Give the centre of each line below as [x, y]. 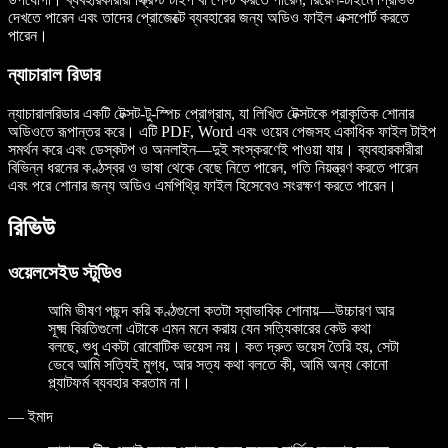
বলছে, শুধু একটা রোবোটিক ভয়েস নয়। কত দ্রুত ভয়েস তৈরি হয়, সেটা [223, 347]
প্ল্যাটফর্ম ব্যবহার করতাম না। [119, 383]
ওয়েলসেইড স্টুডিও [64, 272]
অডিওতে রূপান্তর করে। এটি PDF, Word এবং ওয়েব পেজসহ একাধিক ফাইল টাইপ [222, 131]
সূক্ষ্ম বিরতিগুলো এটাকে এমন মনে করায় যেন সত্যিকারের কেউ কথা [209, 329]
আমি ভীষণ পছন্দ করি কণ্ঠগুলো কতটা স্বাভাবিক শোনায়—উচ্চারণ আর [221, 311]
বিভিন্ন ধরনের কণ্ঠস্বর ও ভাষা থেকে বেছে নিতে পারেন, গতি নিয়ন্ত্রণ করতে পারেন [213, 167]
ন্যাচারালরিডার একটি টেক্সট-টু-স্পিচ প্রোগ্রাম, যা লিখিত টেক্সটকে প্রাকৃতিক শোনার [211, 113]
